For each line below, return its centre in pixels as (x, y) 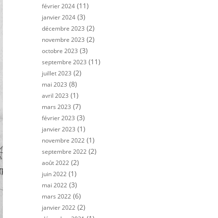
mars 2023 (56, 107)
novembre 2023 (63, 40)
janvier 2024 (59, 17)
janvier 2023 (59, 129)
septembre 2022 (64, 152)
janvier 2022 (59, 208)
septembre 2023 (64, 62)
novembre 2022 (63, 140)
